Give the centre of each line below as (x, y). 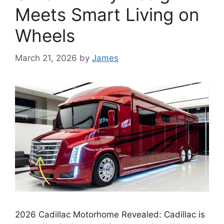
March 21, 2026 (46, 58)
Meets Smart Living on (107, 14)
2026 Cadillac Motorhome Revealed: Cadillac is (110, 214)
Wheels (45, 35)
